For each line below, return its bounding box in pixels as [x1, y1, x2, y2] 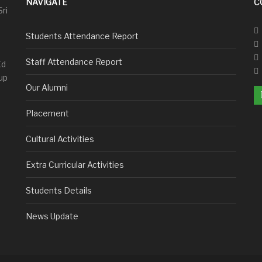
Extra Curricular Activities [26, 160, 124, 170]
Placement [26, 108, 69, 118]
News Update [26, 211, 78, 221]
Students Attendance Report [26, 31, 139, 41]
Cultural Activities [26, 134, 94, 144]
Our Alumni [26, 82, 68, 92]
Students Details [26, 185, 92, 195]
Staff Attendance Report [26, 57, 122, 67]
